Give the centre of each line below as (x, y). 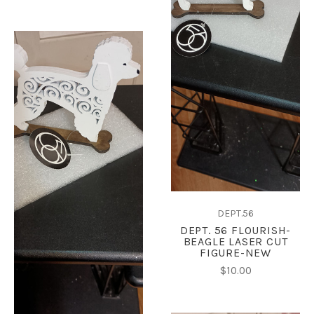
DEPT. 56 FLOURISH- (235, 231)
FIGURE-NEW (235, 253)
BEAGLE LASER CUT (235, 242)
